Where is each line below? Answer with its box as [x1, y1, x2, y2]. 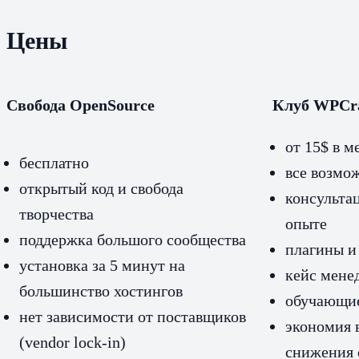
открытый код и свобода [19, 179, 184, 197]
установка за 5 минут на [19, 256, 185, 274]
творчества [19, 204, 94, 223]
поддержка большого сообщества [19, 230, 246, 248]
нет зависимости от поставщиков [19, 307, 246, 325]
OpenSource [70, 95, 155, 114]
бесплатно [19, 153, 89, 171]
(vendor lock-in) [19, 333, 126, 351]
